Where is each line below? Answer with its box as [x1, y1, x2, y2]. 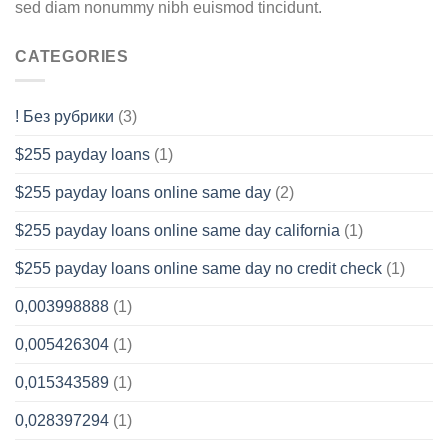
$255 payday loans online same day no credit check [15, 260, 382, 278]
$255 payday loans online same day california [15, 222, 340, 240]
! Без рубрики [15, 108, 114, 126]
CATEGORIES [15, 47, 129, 65]
